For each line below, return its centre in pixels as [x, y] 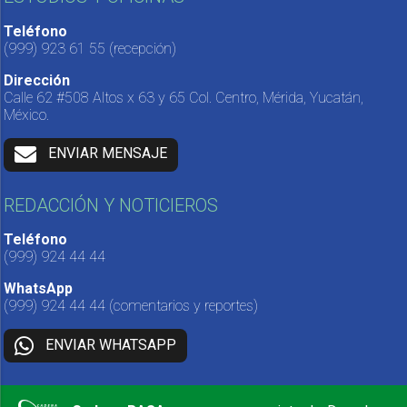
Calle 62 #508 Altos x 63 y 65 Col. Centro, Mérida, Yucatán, [184, 97]
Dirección [37, 80]
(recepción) [141, 48]
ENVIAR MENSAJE [108, 154]
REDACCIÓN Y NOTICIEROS [111, 205]
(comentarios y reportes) [182, 306]
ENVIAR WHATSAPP [111, 345]
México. [27, 114]
